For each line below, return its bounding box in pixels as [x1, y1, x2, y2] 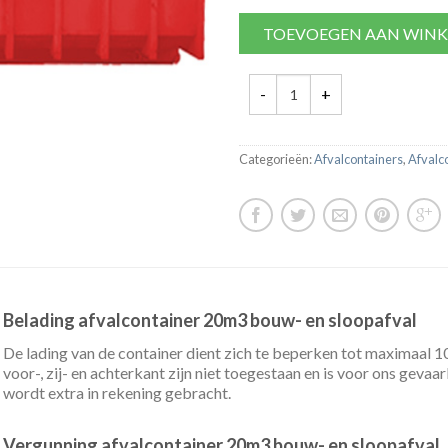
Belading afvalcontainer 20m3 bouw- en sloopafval [2, 308, 417, 331]
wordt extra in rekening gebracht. [2, 382, 231, 402]
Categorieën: [239, 150, 314, 167]
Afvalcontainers [314, 150, 403, 167]
